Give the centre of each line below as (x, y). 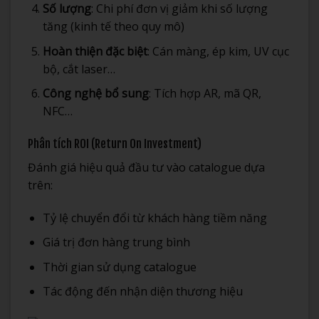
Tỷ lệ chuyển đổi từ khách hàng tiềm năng (155, 218)
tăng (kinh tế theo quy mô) (113, 26)
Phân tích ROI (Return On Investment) (115, 143)
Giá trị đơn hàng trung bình (116, 242)
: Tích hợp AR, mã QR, (205, 94)
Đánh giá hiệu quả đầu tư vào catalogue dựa (146, 167)
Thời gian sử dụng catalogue (119, 267)
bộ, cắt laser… (79, 69)
